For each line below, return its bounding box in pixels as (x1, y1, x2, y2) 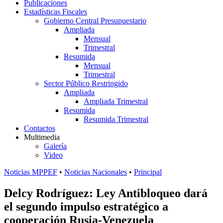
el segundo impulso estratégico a (4, 200, 168, 213)
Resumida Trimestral (84, 115, 148, 123)
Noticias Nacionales (64, 168, 127, 176)
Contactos (24, 124, 55, 132)
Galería (44, 142, 67, 150)
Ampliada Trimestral (84, 97, 148, 106)
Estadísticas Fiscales (24, 7, 87, 16)
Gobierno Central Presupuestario (44, 16, 146, 25)
